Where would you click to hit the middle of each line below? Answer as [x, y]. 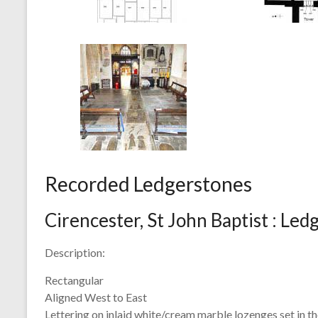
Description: [75, 252]
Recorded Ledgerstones [148, 184]
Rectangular [74, 280]
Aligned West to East [96, 297]
